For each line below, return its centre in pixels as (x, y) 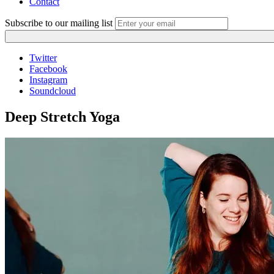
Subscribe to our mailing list (59, 23)
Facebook (48, 69)
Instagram (48, 80)
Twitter (43, 58)
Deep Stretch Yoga (62, 117)
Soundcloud (53, 91)
